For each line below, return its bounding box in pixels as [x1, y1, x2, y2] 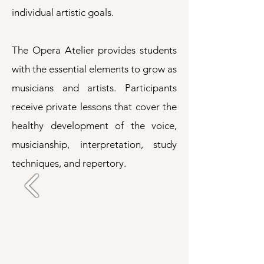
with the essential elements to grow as [12, 63, 177, 75]
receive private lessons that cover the [12, 101, 177, 113]
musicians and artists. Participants [12, 82, 177, 94]
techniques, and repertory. [12, 157, 126, 169]
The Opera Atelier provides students [12, 44, 177, 56]
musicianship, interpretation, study [12, 138, 177, 150]
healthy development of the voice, [12, 120, 177, 131]
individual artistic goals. [12, 6, 114, 18]
